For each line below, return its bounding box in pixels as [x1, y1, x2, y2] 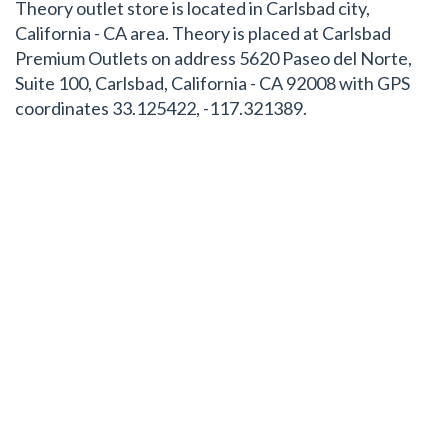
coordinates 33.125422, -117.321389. [15, 97, 307, 119]
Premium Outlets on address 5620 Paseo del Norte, [15, 47, 412, 69]
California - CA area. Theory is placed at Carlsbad [15, 22, 391, 44]
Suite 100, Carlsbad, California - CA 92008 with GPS [15, 72, 410, 94]
